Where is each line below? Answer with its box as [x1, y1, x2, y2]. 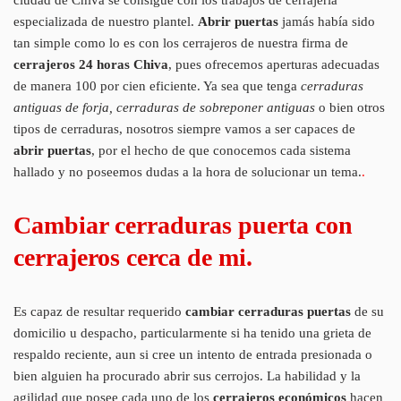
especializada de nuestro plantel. [13, 13, 198, 29]
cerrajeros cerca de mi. [13, 243, 252, 271]
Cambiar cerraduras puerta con [13, 210, 353, 239]
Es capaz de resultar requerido [13, 303, 185, 319]
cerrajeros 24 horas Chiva [13, 56, 168, 72]
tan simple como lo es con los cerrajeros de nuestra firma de [13, 35, 348, 50]
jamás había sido [278, 13, 375, 29]
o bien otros [315, 99, 385, 115]
